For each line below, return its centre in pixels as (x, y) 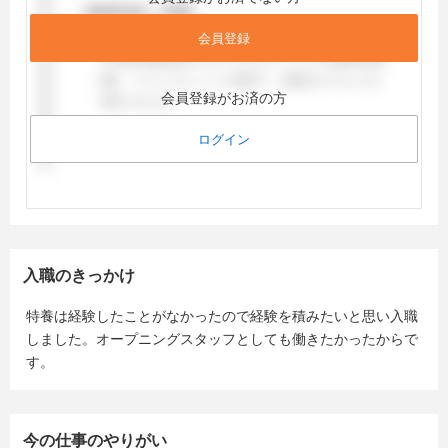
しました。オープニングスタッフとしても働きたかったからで (222, 339)
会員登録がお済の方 (224, 98)
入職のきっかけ (79, 275)
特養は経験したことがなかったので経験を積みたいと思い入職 (222, 316)
